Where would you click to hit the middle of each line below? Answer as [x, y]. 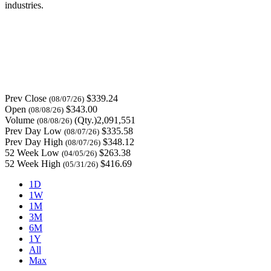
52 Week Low [32, 152]
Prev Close [26, 98]
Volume [20, 120]
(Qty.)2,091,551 [105, 120]
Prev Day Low [33, 131]
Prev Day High [34, 142]
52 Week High [33, 163]
